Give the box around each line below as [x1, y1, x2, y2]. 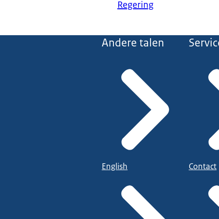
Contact [189, 160, 217, 172]
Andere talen [102, 36, 164, 50]
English [102, 160, 128, 172]
